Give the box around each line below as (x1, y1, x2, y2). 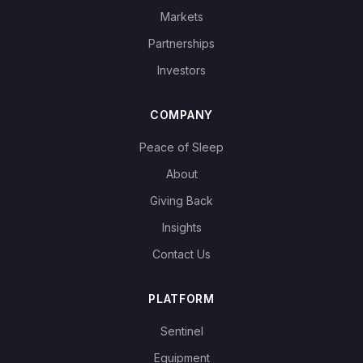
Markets (160, 10, 203, 23)
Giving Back (150, 194, 213, 207)
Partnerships (148, 36, 215, 50)
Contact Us (152, 247, 211, 261)
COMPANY (150, 108, 213, 122)
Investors (157, 63, 206, 77)
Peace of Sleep (139, 140, 224, 154)
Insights (161, 220, 202, 234)
